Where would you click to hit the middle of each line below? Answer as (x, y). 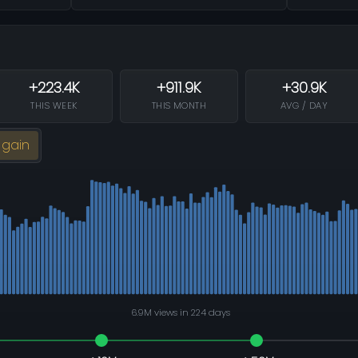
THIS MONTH (179, 106)
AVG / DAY (304, 106)
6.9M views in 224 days (181, 313)
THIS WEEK (54, 106)
